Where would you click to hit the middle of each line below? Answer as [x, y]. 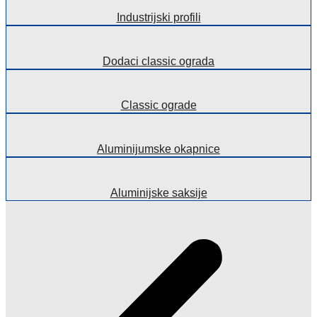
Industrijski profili [158, 17]
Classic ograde [158, 105]
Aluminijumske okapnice [158, 149]
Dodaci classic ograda [158, 61]
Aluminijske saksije [158, 192]
